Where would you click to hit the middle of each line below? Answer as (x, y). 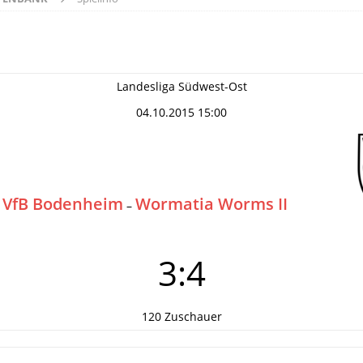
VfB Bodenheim (63, 204)
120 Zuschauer (181, 316)
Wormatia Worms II (211, 204)
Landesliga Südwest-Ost (181, 86)
